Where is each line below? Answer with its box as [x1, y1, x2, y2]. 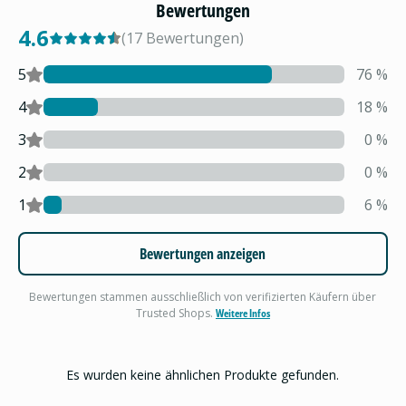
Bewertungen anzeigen [140, 244, 266, 264]
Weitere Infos [215, 305, 270, 321]
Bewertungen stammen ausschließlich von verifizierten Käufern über [29, 289, 377, 304]
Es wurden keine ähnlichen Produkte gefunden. [66, 366, 340, 383]
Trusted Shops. [135, 305, 216, 321]
